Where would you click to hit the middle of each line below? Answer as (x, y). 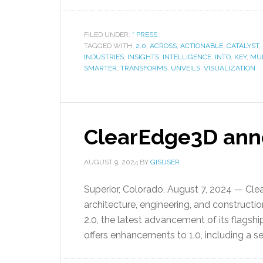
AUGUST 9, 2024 (111, 162)
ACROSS (163, 46)
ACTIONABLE (202, 46)
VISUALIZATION (230, 68)
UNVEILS (186, 68)
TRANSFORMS (144, 68)
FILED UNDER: (108, 35)
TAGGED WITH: (110, 46)
